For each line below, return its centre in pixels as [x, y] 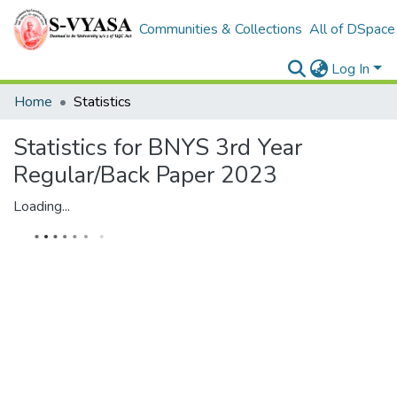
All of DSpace [352, 29]
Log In [351, 69]
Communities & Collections [220, 29]
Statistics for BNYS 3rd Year [158, 148]
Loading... [42, 206]
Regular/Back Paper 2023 [145, 175]
